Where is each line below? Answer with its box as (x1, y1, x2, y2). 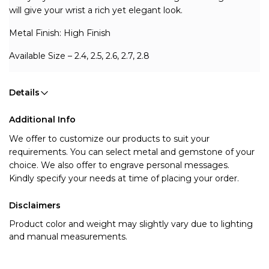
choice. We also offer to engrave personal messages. (9, 160, 229, 171)
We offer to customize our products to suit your (9, 133, 210, 144)
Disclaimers (9, 200, 61, 211)
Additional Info (9, 114, 76, 125)
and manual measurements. (9, 231, 127, 242)
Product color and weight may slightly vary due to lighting (9, 219, 253, 229)
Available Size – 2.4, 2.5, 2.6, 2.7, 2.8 (9, 50, 152, 61)
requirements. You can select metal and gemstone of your (9, 147, 255, 157)
